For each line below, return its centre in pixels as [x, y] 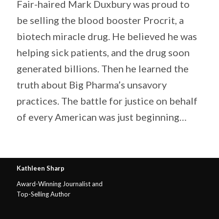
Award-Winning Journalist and [59, 184]
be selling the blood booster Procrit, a [100, 20]
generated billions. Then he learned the [102, 69]
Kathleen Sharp [40, 168]
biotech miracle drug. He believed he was [107, 36]
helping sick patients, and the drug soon [103, 53]
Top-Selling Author [43, 194]
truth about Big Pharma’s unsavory [91, 85]
